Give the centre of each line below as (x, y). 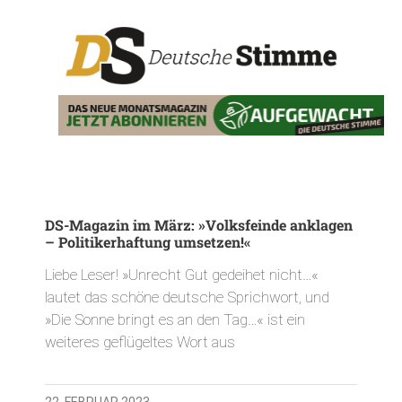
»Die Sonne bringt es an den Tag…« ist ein (175, 319)
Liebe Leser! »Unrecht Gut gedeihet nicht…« (182, 274)
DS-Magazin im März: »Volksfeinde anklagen (199, 224)
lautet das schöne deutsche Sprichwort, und (187, 297)
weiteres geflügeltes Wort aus (140, 341)
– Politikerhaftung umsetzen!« (148, 241)
